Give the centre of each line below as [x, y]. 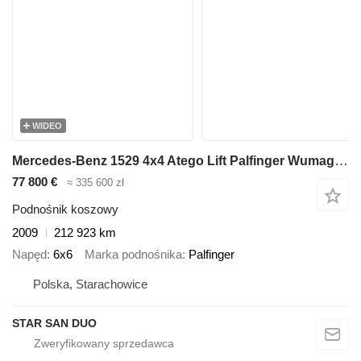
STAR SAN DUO [54, 324]
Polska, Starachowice [90, 284]
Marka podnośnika [133, 254]
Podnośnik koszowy [65, 210]
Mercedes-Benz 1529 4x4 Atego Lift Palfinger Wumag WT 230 [341, 160]
